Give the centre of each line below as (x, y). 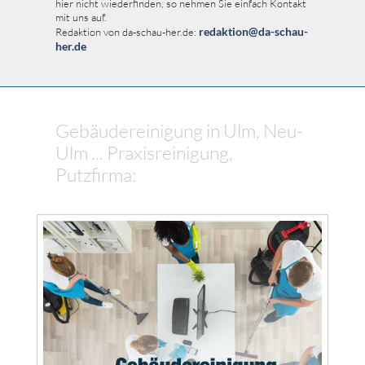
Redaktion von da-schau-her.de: (127, 32)
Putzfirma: (96, 175)
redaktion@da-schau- (253, 32)
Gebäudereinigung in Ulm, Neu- (179, 131)
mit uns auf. (81, 18)
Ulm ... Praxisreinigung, (144, 153)
